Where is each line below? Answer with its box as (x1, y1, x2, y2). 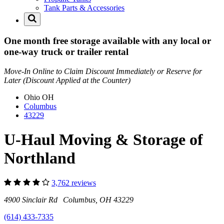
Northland (4, 149, 75, 167)
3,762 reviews (51, 178, 96, 187)
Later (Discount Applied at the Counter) (4, 75, 130, 84)
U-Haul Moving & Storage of (4, 130, 203, 149)
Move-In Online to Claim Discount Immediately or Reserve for (4, 66, 202, 75)
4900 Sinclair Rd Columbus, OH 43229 (4, 195, 133, 204)
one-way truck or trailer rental (4, 46, 128, 57)
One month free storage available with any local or (4, 35, 211, 46)
